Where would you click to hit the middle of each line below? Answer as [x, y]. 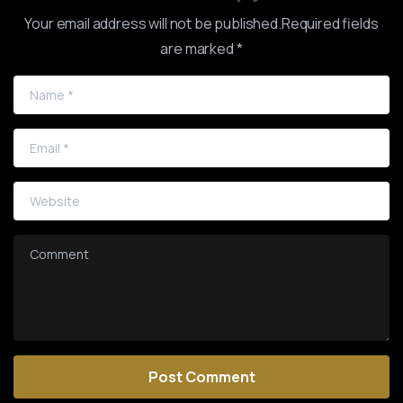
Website [40, 194]
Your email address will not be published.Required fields [201, 23]
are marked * [201, 48]
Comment [45, 247]
